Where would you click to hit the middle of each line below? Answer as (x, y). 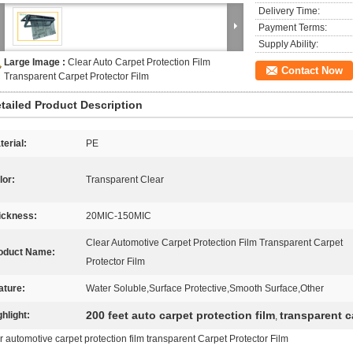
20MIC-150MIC (119, 216)
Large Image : (36, 62)
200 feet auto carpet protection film (180, 315)
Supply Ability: (288, 44)
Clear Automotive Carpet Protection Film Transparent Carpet (214, 243)
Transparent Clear (125, 180)
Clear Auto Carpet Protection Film (139, 62)
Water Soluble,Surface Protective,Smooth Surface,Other (205, 288)
